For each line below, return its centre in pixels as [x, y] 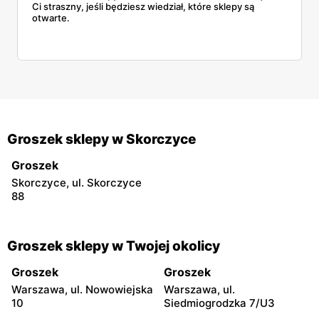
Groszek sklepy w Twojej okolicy [114, 246]
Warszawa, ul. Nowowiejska [82, 289]
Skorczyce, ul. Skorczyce [77, 182]
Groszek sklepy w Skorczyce [101, 139]
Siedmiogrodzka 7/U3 [219, 303]
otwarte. [51, 17]
